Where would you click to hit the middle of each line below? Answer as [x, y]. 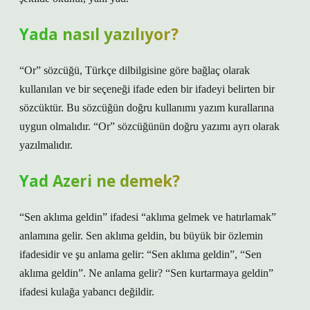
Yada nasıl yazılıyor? [99, 34]
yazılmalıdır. [46, 145]
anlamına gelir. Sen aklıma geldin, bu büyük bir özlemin [141, 236]
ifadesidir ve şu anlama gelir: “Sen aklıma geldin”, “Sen [140, 254]
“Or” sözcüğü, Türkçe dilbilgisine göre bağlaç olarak [135, 70]
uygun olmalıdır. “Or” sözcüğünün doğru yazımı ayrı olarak [149, 126]
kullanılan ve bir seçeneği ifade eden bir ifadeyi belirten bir [147, 89]
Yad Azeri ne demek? [100, 181]
